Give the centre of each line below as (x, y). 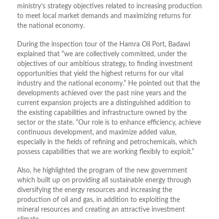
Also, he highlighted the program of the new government (102, 170)
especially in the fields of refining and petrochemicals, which (107, 142)
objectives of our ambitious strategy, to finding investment (105, 64)
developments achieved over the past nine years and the (102, 93)
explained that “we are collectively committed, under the (102, 54)
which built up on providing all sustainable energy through (104, 180)
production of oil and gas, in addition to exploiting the (99, 200)
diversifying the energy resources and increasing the (95, 190)
